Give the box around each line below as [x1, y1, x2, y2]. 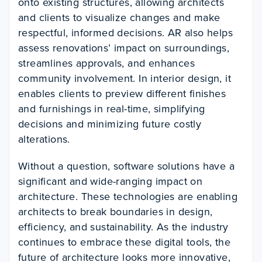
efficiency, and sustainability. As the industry [18, 219, 229, 235]
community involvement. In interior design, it [18, 71, 231, 86]
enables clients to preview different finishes [18, 86, 226, 101]
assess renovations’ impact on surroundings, [18, 40, 230, 56]
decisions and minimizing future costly [18, 116, 202, 132]
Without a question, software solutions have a [18, 158, 235, 174]
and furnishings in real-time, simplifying [18, 101, 205, 116]
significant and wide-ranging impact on [18, 174, 203, 189]
